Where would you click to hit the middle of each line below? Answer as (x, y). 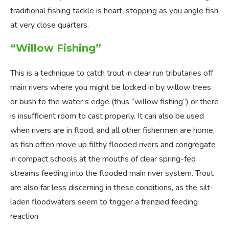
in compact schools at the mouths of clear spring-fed (103, 159)
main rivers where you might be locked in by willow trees (111, 88)
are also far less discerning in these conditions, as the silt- (112, 188)
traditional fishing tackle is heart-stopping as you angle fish (114, 11)
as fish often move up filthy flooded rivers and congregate (113, 145)
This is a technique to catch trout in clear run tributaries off (112, 73)
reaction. (25, 216)
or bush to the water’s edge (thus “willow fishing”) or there (114, 102)
